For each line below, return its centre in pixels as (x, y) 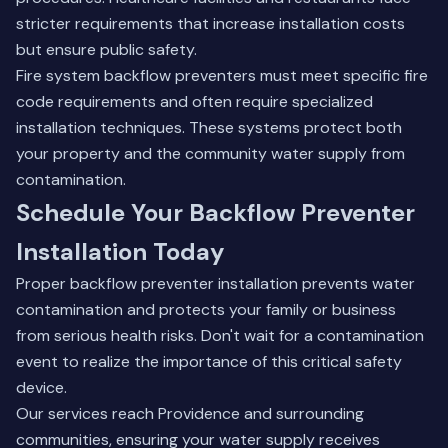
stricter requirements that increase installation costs (210, 23)
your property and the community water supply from (210, 153)
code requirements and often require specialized (194, 101)
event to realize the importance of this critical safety (209, 361)
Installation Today (120, 251)
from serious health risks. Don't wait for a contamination (220, 335)
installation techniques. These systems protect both (209, 127)
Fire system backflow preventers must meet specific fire (222, 75)
